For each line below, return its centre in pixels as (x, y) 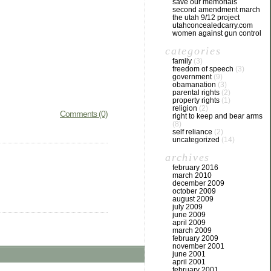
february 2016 (195, 168)
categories (193, 51)
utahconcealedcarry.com (213, 25)
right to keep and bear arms (217, 116)
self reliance (192, 132)
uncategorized (196, 140)
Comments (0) (84, 114)
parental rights (196, 93)
